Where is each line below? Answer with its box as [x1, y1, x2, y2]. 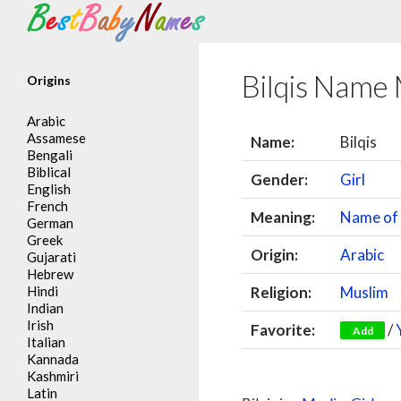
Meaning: [251, 208, 316, 226]
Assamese [27, 130, 86, 146]
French [27, 198, 68, 214]
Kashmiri [27, 368, 79, 384]
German [27, 215, 73, 231]
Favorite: [251, 320, 316, 339]
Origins [27, 73, 71, 88]
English [27, 181, 71, 197]
